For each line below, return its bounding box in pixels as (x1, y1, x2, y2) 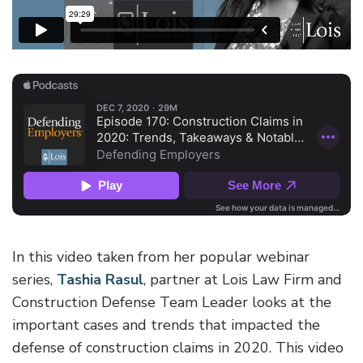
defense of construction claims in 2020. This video (12, 338, 344, 358)
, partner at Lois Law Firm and (143, 270, 342, 290)
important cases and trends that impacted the (12, 315, 320, 335)
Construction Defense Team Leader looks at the (12, 293, 331, 313)
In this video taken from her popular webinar (12, 247, 310, 267)
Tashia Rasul (57, 270, 143, 290)
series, (12, 270, 57, 290)
